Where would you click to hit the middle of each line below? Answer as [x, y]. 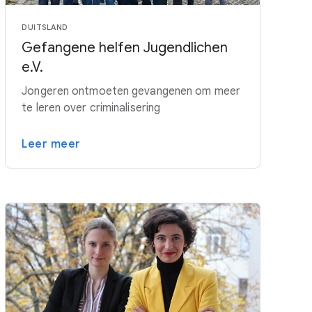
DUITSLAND [45, 28]
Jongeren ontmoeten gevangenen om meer [131, 92]
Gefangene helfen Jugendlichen [125, 48]
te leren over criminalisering [91, 108]
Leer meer [51, 145]
